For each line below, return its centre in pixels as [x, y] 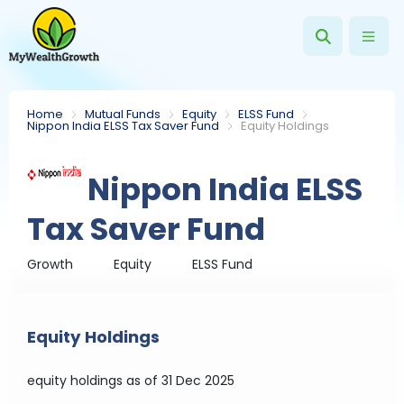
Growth [50, 264]
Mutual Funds [123, 114]
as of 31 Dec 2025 [181, 381]
